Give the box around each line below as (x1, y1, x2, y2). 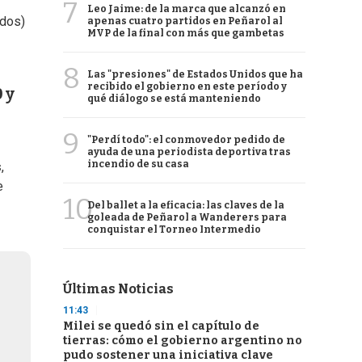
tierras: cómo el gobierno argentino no (63, 334, 302, 347)
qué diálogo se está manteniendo (87, 93, 261, 104)
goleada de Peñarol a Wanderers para (87, 212, 287, 223)
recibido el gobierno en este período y (87, 81, 287, 92)
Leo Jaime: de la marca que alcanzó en (87, 3, 286, 15)
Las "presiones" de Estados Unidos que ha (87, 69, 303, 80)
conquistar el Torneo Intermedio (87, 224, 261, 235)
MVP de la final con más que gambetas (87, 27, 284, 39)
